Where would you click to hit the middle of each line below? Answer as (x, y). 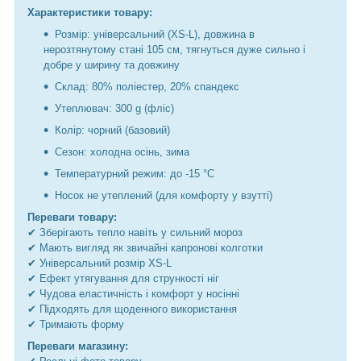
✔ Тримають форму (76, 325)
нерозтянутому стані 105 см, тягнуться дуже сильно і (174, 50)
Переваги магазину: (78, 346)
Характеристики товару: (90, 13)
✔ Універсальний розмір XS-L (100, 263)
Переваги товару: (72, 218)
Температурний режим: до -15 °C (135, 174)
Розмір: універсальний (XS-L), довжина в (155, 35)
